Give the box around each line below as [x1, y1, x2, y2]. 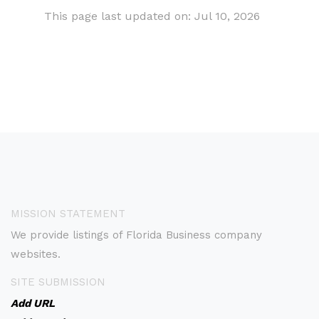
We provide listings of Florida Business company [11, 229, 262, 241]
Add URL [11, 297, 55, 310]
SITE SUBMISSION [11, 276, 105, 288]
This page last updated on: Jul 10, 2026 [44, 9, 260, 23]
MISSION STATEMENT [11, 207, 125, 220]
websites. [11, 248, 61, 261]
